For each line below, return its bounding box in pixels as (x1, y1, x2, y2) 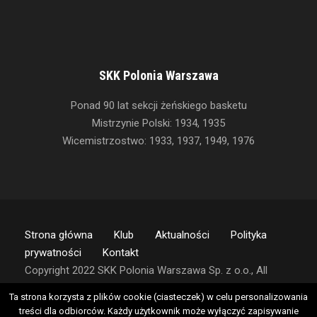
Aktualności (155, 229, 209, 242)
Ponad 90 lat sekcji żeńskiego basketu (70, 99, 247, 113)
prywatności (25, 246, 81, 260)
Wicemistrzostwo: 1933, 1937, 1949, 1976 (62, 134, 255, 148)
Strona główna (25, 229, 93, 242)
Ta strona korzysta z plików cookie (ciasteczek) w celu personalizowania (9, 292, 308, 302)
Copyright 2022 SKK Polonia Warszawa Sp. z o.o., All (25, 264, 267, 277)
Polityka (231, 229, 267, 242)
